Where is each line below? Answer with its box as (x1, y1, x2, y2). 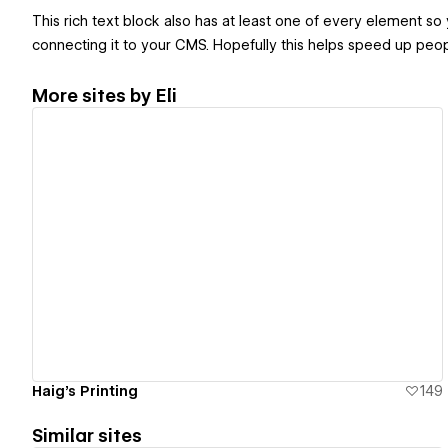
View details (181, 235, 277, 254)
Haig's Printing (32, 382, 138, 399)
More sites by (32, 84, 156, 106)
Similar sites (32, 424, 142, 446)
